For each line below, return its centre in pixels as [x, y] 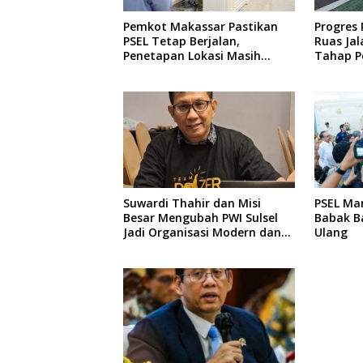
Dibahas [146, 70]
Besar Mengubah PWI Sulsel [201, 217]
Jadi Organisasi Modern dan [202, 232]
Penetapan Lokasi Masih [192, 56]
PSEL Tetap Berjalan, [181, 41]
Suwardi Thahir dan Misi [192, 203]
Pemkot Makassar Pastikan [201, 27]
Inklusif [144, 246]
